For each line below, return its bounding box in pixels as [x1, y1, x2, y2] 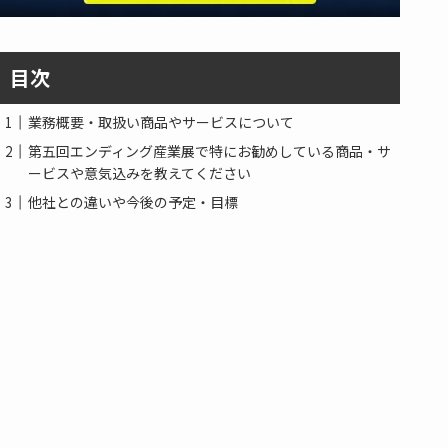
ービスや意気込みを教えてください [28, 163, 251, 184]
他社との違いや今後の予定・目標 [28, 192, 238, 213]
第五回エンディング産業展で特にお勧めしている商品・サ [28, 141, 391, 162]
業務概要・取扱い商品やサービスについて [28, 112, 294, 133]
